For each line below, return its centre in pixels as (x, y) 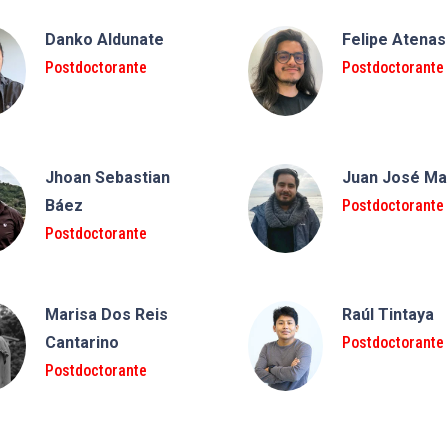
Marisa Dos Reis (106, 315)
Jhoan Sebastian (107, 177)
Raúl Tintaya (387, 315)
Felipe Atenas (393, 39)
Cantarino (81, 343)
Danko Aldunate (104, 39)
